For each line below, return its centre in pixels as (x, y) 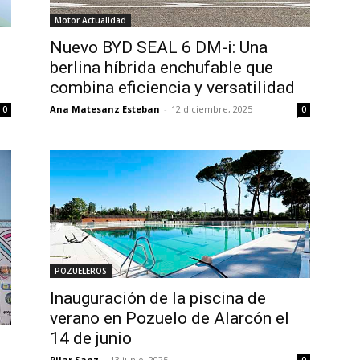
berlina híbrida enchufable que (162, 67)
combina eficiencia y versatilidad (172, 87)
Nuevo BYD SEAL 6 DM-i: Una (159, 47)
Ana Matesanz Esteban (105, 108)
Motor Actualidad (90, 20)
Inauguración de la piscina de (158, 299)
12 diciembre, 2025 (212, 108)
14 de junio (91, 339)
